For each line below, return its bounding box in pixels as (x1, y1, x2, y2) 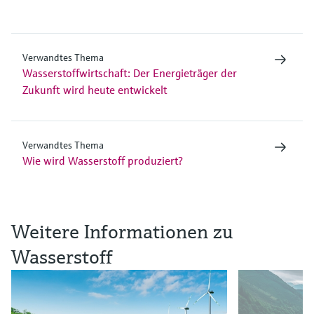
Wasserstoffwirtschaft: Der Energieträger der (22, 65, 237, 80)
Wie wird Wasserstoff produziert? (22, 153, 183, 168)
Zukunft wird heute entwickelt (22, 82, 167, 97)
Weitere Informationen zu (11, 219, 233, 244)
